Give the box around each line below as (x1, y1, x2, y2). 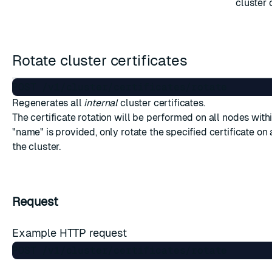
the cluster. (12, 141, 61, 152)
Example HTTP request (12, 226, 130, 239)
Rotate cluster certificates (12, 52, 191, 69)
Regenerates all (12, 97, 84, 109)
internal (84, 97, 118, 109)
